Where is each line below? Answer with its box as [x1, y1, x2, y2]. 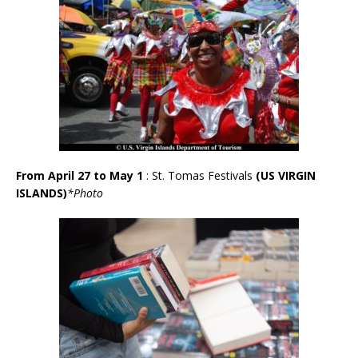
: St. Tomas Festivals [146, 167, 256, 183]
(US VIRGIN [256, 167, 316, 183]
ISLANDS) [16, 185, 67, 201]
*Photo [67, 185, 103, 201]
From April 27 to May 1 [16, 167, 146, 183]
